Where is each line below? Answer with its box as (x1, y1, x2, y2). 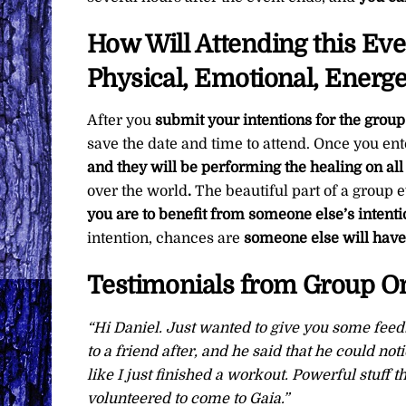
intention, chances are (86, 230, 244, 247)
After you (86, 112, 155, 130)
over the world (86, 183, 188, 200)
